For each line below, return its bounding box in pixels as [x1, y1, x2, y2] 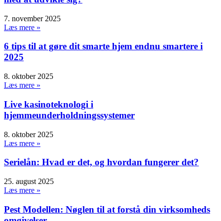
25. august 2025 [4, 177, 54, 185]
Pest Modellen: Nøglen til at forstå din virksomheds [4, 204, 210, 215]
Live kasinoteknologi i [4, 99, 93, 110]
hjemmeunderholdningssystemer [4, 110, 135, 120]
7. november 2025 [4, 14, 61, 23]
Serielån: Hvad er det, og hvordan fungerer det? [4, 157, 199, 168]
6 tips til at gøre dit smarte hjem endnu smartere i [4, 41, 203, 52]
